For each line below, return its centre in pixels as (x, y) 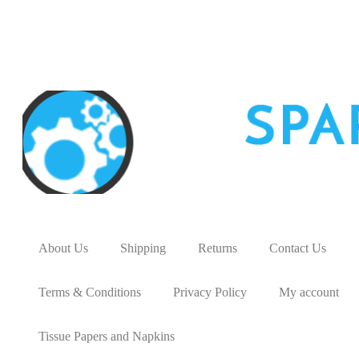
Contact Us (298, 248)
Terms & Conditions (90, 292)
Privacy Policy (210, 292)
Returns (218, 248)
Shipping (143, 248)
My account (309, 292)
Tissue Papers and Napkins (107, 336)
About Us (63, 248)
